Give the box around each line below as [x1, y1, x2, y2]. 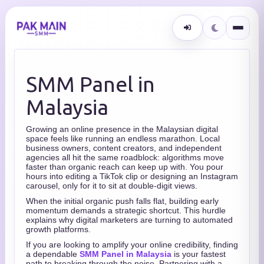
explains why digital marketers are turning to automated [26, 215, 233, 225]
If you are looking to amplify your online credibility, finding [26, 240, 238, 249]
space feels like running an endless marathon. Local [26, 134, 220, 143]
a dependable [26, 249, 80, 259]
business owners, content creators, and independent [26, 143, 222, 153]
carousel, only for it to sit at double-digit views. [26, 181, 197, 190]
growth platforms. [26, 225, 91, 234]
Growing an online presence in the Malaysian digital [26, 124, 218, 134]
